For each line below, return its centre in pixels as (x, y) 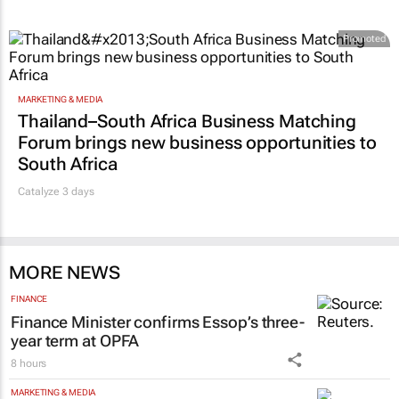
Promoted (364, 39)
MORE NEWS (65, 272)
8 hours (29, 363)
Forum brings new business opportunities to (197, 142)
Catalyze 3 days (56, 191)
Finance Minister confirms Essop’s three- (158, 322)
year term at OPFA (75, 340)
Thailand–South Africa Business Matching (187, 121)
